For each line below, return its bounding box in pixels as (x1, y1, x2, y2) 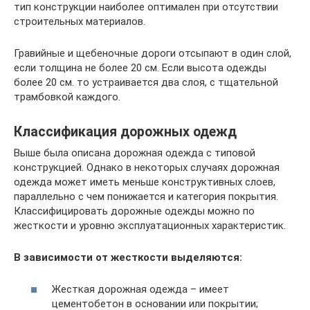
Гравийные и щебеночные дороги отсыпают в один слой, (14, 46, 291, 60)
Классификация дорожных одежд (14, 124, 237, 140)
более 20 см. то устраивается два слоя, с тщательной (14, 75, 278, 89)
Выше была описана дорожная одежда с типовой (14, 146, 255, 159)
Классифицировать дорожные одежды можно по (14, 204, 255, 217)
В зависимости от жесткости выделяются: (14, 250, 242, 264)
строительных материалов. (14, 15, 145, 28)
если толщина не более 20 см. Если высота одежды (14, 61, 266, 74)
